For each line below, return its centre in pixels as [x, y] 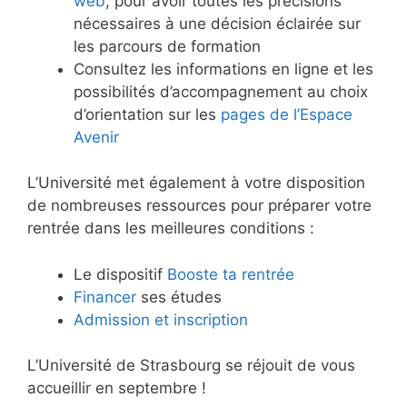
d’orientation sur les [147, 114]
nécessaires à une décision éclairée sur [217, 23]
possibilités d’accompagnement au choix [221, 91]
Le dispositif [120, 274]
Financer [105, 297]
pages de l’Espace [287, 114]
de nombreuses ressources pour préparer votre [199, 206]
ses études [179, 297]
